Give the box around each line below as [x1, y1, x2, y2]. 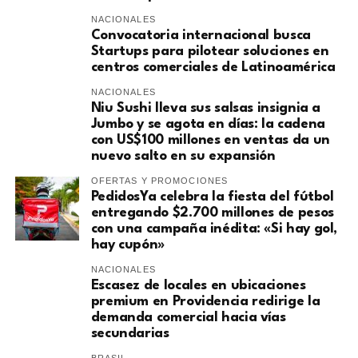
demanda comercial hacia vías [90, 311, 286, 325]
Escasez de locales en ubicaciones [90, 279, 306, 293]
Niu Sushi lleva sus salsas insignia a [90, 101, 321, 116]
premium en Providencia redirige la [90, 295, 320, 309]
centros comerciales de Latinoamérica [90, 61, 336, 75]
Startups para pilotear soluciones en [90, 45, 329, 59]
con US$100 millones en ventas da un [90, 133, 330, 148]
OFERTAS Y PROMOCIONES [90, 176, 229, 186]
